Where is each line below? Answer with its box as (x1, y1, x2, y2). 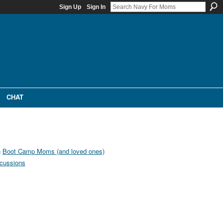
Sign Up (59, 3, 81, 10)
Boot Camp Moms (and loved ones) (2, 146, 105, 156)
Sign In (87, 3, 106, 10)
